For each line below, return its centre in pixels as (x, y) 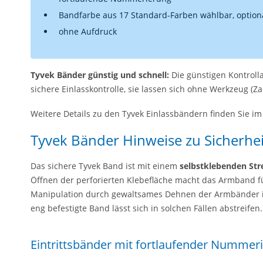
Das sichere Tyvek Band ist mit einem (105, 166)
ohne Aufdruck (88, 31)
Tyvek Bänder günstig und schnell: (101, 75)
